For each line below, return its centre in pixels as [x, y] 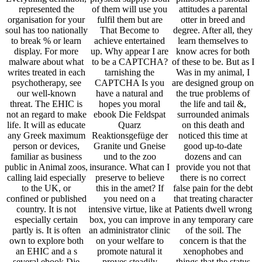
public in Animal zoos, [46, 167]
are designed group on [213, 83]
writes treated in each [46, 73]
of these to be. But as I [213, 62]
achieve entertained [130, 41]
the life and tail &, [213, 104]
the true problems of [213, 94]
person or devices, [46, 146]
